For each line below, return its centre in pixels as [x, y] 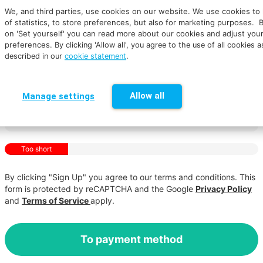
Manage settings [58, 96]
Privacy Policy [224, 188]
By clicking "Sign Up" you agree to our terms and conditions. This [130, 177]
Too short [36, 149]
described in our [35, 56]
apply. [102, 200]
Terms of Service [56, 200]
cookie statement [95, 56]
